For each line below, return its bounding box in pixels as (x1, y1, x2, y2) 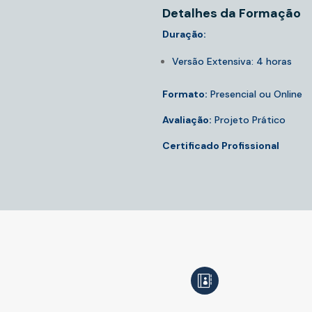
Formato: (162, 88, 208, 101)
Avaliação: (162, 114, 212, 127)
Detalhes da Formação (162, 5, 301, 22)
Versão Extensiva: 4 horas (171, 55, 292, 68)
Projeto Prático (211, 114, 286, 127)
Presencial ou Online (207, 88, 302, 101)
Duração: (162, 28, 206, 41)
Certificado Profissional (162, 139, 279, 153)
